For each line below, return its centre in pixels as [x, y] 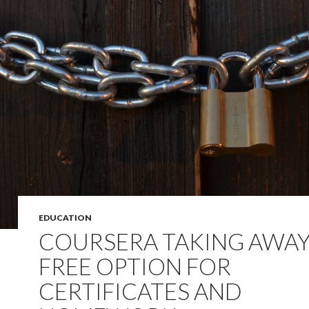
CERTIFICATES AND [140, 291]
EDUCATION [65, 218]
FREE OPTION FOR [135, 266]
